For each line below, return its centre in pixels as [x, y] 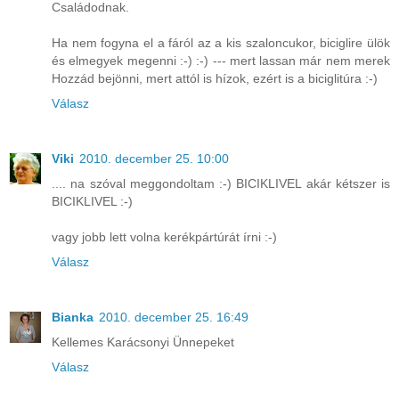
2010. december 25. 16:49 [174, 317]
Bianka [73, 317]
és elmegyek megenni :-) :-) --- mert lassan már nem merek [221, 60]
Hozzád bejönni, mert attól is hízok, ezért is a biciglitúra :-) [215, 78]
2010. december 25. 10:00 [154, 158]
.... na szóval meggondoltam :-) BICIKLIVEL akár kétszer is [221, 183]
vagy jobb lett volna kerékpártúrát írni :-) [164, 236]
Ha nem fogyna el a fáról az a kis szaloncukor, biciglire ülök [221, 42]
